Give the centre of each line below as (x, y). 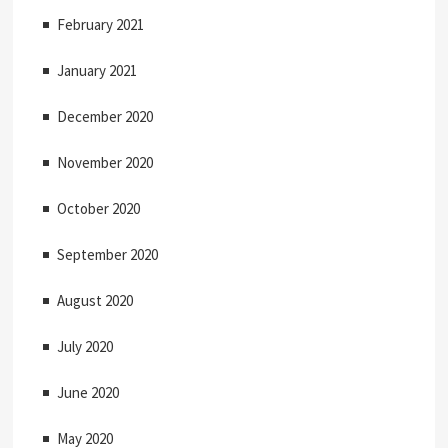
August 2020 (95, 301)
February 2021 (101, 25)
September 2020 (108, 255)
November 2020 (105, 163)
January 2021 (97, 71)
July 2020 (85, 347)
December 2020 (105, 117)
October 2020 (99, 209)
